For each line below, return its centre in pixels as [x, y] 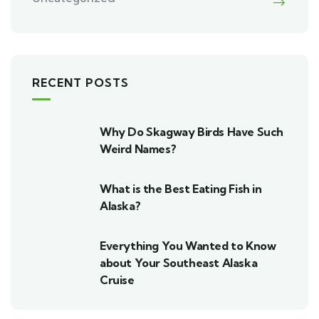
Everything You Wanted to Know [188, 246]
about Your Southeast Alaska [179, 263]
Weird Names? [138, 149]
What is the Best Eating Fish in [181, 189]
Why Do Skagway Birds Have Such [192, 132]
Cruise [117, 280]
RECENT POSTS [80, 83]
